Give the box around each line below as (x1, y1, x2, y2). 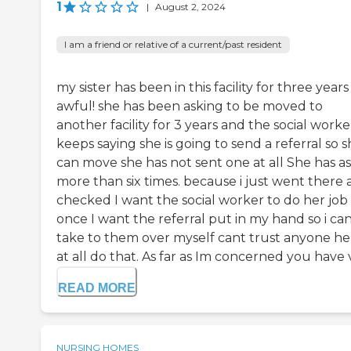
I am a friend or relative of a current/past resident (64, 38, 282, 51)
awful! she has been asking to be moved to (56, 99, 323, 114)
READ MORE (58, 281, 136, 295)
